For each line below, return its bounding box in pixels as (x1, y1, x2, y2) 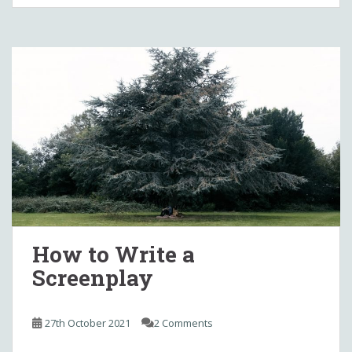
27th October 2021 (45, 316, 130, 331)
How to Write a (32, 240, 195, 269)
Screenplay (32, 263, 153, 293)
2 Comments (154, 316, 213, 331)
